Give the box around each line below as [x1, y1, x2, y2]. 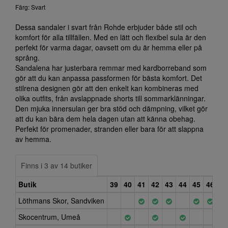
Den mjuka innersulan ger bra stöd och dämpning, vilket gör [15, 103, 208, 113]
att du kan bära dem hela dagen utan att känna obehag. [15, 113, 195, 124]
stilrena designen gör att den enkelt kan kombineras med [15, 83, 198, 93]
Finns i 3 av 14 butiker [21, 160, 92, 170]
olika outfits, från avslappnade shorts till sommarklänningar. [15, 93, 206, 103]
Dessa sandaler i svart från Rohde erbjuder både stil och [15, 22, 197, 32]
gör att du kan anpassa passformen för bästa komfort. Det [15, 73, 202, 83]
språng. [15, 52, 40, 63]
